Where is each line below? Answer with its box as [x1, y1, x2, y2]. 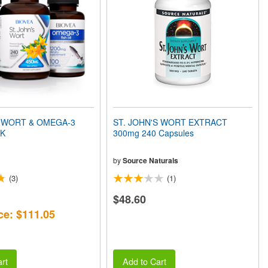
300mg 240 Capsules [113, 127, 194, 139]
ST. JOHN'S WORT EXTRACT [113, 116, 228, 128]
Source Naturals [123, 155, 179, 166]
